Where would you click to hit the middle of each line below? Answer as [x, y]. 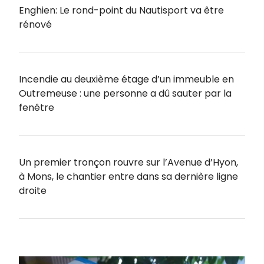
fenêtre [37, 107]
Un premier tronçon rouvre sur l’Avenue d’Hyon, [128, 162]
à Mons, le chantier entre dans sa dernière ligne [128, 176]
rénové [35, 24]
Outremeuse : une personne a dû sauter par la [125, 93]
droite [33, 190]
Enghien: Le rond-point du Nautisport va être [121, 10]
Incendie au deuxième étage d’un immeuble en [126, 79]
